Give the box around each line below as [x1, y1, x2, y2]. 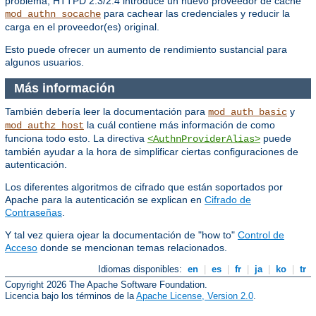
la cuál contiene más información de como [84, 119, 275, 130]
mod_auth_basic [208, 106, 287, 118]
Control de [238, 229, 284, 241]
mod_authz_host [5, 119, 84, 131]
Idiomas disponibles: [98, 263, 186, 274]
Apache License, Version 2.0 [136, 290, 253, 301]
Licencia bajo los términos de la [5, 290, 136, 301]
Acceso [5, 241, 37, 253]
